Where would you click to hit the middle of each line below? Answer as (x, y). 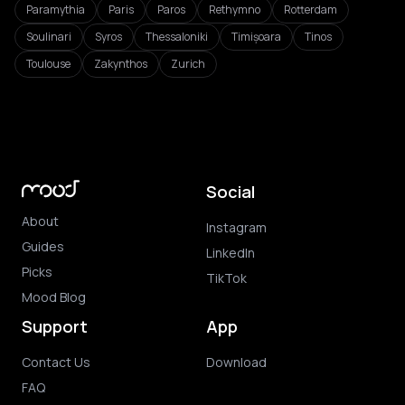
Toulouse (48, 64)
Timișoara (256, 37)
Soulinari (49, 37)
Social (231, 192)
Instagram (236, 227)
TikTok (226, 278)
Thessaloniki (177, 37)
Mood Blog (54, 297)
